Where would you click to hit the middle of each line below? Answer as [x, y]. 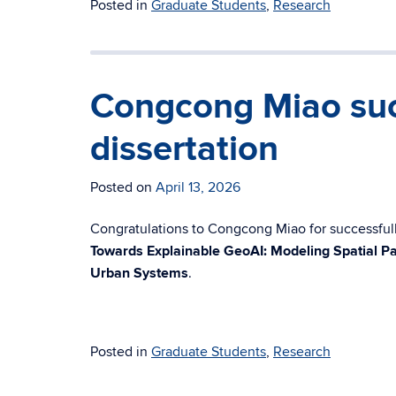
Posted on [123, 187]
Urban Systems [139, 273]
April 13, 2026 [198, 187]
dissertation [184, 149]
